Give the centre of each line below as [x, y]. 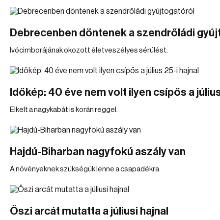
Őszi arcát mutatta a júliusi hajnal [89, 211]
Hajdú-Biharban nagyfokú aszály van [98, 152]
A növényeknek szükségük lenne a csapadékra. [85, 169]
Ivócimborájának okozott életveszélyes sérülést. [89, 50]
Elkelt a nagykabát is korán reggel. [64, 110]
